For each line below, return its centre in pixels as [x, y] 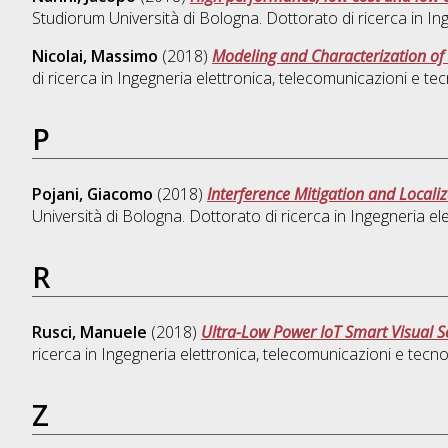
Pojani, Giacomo [92, 193]
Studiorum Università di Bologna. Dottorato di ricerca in [229, 18]
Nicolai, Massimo [94, 55]
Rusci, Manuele [89, 331]
